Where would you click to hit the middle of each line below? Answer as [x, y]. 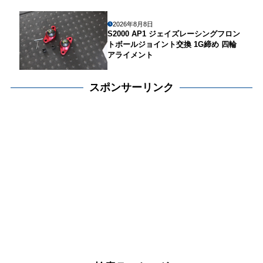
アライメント [130, 55]
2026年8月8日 [133, 24]
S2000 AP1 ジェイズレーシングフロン [173, 33]
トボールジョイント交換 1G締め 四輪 [172, 44]
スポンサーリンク [131, 87]
